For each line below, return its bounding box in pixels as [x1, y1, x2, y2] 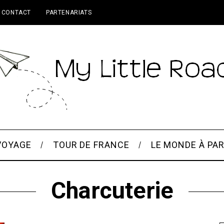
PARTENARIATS [46, 9, 92, 16]
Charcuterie [50, 177, 173, 204]
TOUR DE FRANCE [52, 139, 129, 150]
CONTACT [1, 9, 31, 16]
